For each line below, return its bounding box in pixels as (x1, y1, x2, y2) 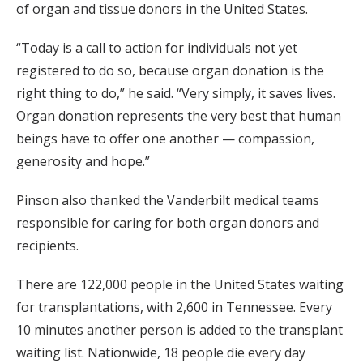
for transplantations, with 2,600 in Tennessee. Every (16, 297, 332, 316)
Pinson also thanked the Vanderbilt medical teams (16, 190, 319, 209)
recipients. (16, 236, 79, 254)
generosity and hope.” (16, 152, 150, 170)
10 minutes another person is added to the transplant (16, 320, 343, 339)
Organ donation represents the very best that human (16, 106, 341, 125)
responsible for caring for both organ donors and (16, 213, 319, 232)
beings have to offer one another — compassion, (16, 129, 314, 147)
